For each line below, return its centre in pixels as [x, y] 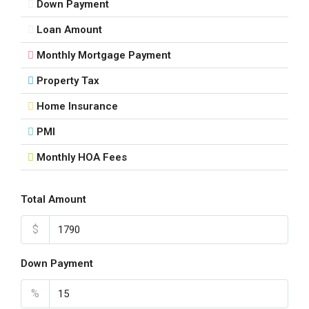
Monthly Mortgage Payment [104, 55]
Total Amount [53, 199]
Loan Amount [69, 30]
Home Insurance [77, 106]
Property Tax [68, 81]
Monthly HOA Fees [82, 157]
